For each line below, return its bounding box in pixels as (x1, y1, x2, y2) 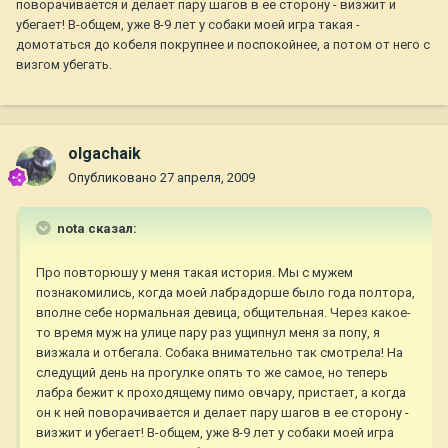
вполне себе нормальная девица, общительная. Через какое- (36, 305, 411, 321)
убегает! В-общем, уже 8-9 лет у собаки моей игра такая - (16, 17, 360, 33)
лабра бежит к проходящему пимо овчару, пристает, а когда (36, 385, 406, 401)
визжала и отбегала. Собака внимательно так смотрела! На (36, 345, 403, 361)
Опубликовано (68, 170, 160, 186)
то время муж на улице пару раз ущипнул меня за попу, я (36, 325, 380, 341)
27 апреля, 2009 (160, 170, 255, 186)
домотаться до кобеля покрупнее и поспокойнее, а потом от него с (16, 37, 430, 53)
